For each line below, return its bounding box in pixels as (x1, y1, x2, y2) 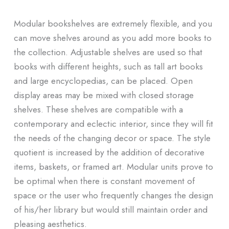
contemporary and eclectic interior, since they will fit (13, 117, 213, 130)
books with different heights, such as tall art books (13, 59, 203, 73)
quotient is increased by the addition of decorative (13, 145, 204, 158)
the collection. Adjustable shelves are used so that (13, 45, 202, 58)
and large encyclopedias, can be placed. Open (13, 74, 193, 87)
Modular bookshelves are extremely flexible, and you (13, 16, 212, 30)
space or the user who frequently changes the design (13, 188, 213, 201)
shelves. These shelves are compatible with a (13, 102, 183, 116)
